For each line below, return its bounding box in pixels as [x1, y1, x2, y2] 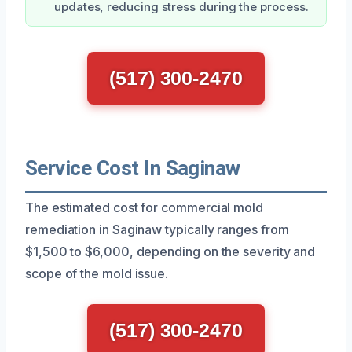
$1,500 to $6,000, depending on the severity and [25, 243, 316, 259]
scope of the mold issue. [25, 265, 169, 281]
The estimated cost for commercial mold [25, 199, 263, 215]
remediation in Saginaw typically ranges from [25, 221, 289, 237]
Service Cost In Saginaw [25, 156, 240, 180]
